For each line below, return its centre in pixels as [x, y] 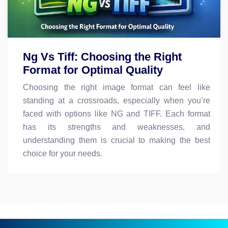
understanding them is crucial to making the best [117, 140]
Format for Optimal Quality [93, 70]
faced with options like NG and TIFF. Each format [117, 113]
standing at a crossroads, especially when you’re [117, 100]
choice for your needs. [63, 153]
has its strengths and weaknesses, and [117, 127]
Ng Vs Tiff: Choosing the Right [102, 56]
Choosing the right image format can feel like [117, 87]
